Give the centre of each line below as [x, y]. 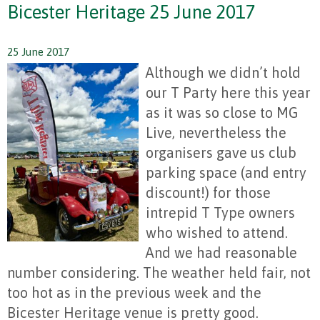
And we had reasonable [221, 253]
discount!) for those [208, 193]
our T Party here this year [228, 93]
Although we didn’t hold [223, 73]
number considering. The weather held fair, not [159, 273]
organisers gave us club [221, 153]
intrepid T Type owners [220, 213]
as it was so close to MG [222, 113]
